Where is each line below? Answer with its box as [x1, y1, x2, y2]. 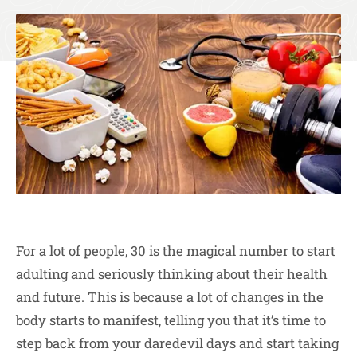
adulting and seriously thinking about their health [16, 264, 328, 283]
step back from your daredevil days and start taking [16, 333, 339, 352]
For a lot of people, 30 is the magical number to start [16, 241, 335, 260]
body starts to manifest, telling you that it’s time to [16, 310, 326, 329]
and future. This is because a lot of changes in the [16, 287, 324, 306]
